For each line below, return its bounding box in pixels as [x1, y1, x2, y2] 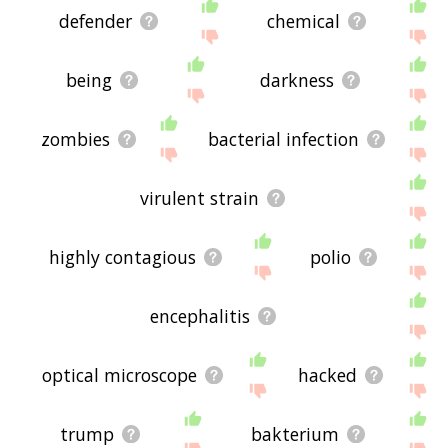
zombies [40, 126, 110, 151]
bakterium [251, 421, 340, 446]
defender [59, 8, 133, 33]
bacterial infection [207, 126, 359, 151]
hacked [298, 362, 358, 387]
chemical [267, 8, 341, 33]
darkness [259, 67, 334, 92]
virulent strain [140, 185, 260, 210]
